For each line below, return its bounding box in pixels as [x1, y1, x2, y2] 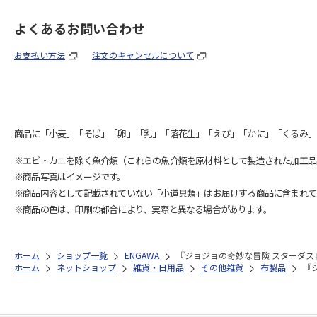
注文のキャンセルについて [92, 48, 194, 61]
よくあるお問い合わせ [14, 18, 145, 38]
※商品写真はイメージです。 [14, 169, 126, 183]
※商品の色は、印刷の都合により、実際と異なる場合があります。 [14, 202, 272, 216]
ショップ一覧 [57, 248, 108, 261]
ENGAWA [125, 248, 159, 261]
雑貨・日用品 [133, 260, 184, 273]
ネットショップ [57, 260, 116, 273]
